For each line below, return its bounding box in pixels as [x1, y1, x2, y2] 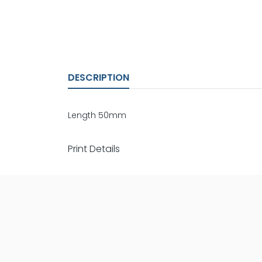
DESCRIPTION [68, 71, 129, 85]
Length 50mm [68, 109, 126, 122]
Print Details [68, 142, 120, 156]
